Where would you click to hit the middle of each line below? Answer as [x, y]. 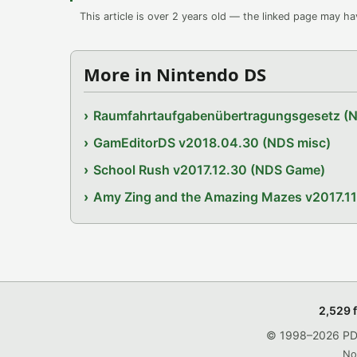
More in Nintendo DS [175, 74]
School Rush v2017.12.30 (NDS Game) [210, 170]
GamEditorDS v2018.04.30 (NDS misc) [212, 143]
